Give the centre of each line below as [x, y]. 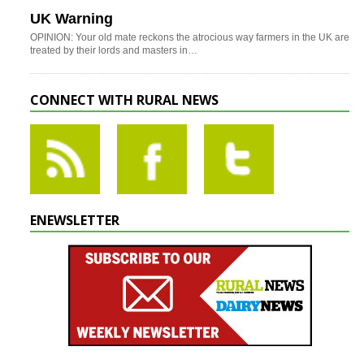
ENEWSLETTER [75, 221]
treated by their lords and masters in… [114, 51]
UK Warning [71, 19]
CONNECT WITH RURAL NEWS [124, 100]
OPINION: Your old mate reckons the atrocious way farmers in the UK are [190, 38]
